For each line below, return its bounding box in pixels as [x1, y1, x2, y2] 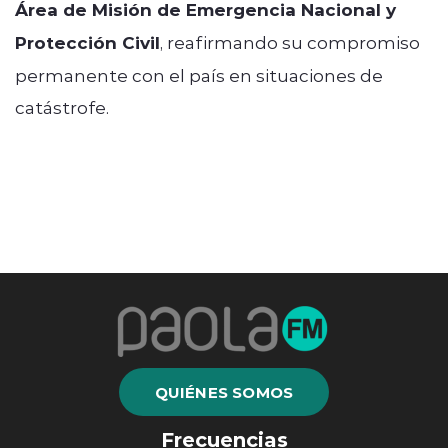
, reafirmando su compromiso [160, 30, 420, 53]
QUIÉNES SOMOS [154, 381, 294, 402]
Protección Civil [15, 30, 160, 54]
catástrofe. [15, 95, 109, 118]
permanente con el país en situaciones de [15, 63, 383, 86]
